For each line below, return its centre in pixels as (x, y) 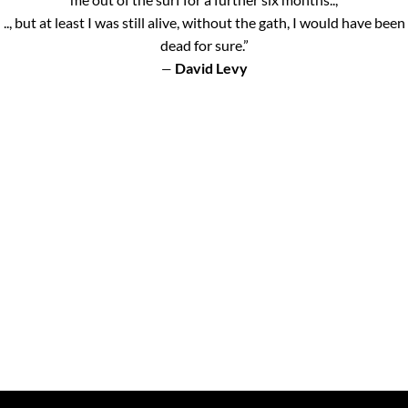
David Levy (211, 68)
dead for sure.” (204, 46)
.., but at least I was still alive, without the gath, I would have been (204, 23)
